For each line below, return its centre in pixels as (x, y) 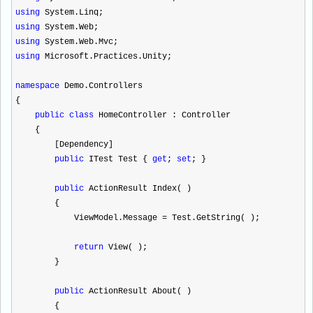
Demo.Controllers (101, 86)
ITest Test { (118, 159)
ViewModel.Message (89, 218)
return (89, 247)
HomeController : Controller (162, 115)
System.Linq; (72, 13)
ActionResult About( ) (138, 291)
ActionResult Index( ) (138, 189)
